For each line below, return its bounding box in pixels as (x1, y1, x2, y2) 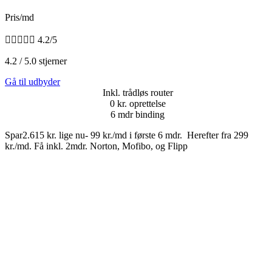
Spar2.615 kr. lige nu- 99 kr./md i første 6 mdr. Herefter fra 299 (5, 130, 248, 141)
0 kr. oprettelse (109, 98, 166, 109)
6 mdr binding (110, 109, 165, 120)
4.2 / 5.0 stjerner (5, 56, 67, 67)
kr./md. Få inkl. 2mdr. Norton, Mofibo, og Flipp (5, 141, 188, 152)
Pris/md (5, 12, 34, 23)
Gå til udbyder (5, 76, 60, 87)
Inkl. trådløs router (102, 87, 173, 98)
